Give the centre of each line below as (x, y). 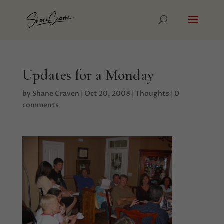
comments (40, 105)
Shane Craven (56, 94)
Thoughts (152, 94)
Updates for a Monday (88, 75)
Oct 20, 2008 (107, 94)
